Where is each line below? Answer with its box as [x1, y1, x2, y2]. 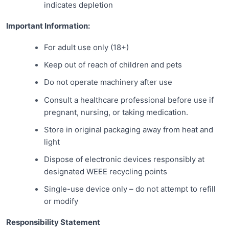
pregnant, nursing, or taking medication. [43, 107, 188, 117]
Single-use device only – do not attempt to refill [43, 184, 216, 194]
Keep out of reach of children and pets [43, 60, 182, 70]
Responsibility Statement [6, 217, 100, 227]
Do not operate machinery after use [43, 77, 172, 87]
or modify [43, 196, 78, 207]
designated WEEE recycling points [43, 166, 167, 176]
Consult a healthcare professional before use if [43, 95, 214, 105]
